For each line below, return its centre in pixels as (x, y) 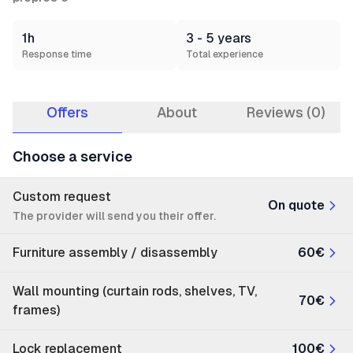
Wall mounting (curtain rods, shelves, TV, (135, 291)
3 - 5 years (219, 38)
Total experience (225, 54)
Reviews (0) (286, 112)
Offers (67, 112)
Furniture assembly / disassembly (115, 253)
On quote (296, 205)
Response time (57, 54)
